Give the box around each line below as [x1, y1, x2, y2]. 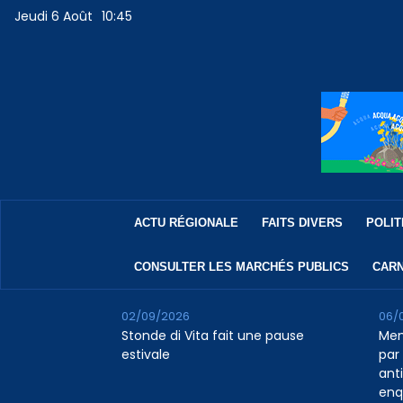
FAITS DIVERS [261, 216, 343, 230]
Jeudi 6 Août [14, 7, 94, 26]
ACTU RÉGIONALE [133, 216, 238, 230]
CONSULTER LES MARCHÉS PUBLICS [133, 260, 349, 274]
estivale [121, 345, 170, 364]
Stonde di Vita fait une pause [121, 327, 304, 345]
